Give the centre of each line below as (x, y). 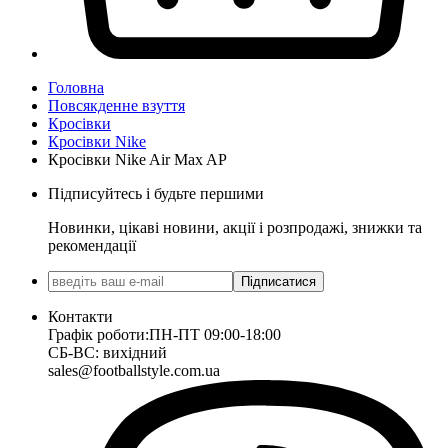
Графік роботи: (98, 334)
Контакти (80, 316)
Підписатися (278, 281)
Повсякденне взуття (116, 105)
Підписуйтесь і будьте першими (156, 193)
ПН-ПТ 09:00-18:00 (215, 334)
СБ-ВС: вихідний (107, 352)
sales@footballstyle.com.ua (134, 370)
